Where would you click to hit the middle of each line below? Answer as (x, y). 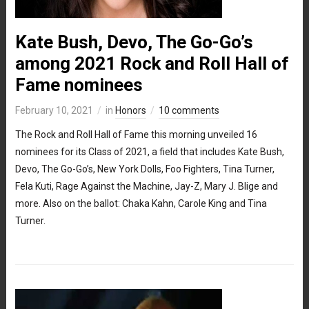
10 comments (189, 110)
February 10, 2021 (54, 110)
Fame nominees (79, 84)
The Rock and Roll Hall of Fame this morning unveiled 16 (136, 134)
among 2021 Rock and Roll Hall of (152, 63)
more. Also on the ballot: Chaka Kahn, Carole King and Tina (141, 203)
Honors (130, 110)
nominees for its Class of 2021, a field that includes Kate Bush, (149, 151)
